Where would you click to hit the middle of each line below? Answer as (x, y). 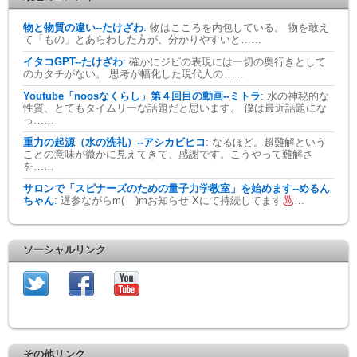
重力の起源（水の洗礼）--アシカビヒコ (115, 142)
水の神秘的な (297, 96)
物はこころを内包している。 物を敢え (238, 27)
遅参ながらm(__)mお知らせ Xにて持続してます (170, 201)
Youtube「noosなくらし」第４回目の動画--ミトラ (142, 96)
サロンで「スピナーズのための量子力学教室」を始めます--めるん (177, 188)
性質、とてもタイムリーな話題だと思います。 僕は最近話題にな (175, 108)
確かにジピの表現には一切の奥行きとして (226, 62)
